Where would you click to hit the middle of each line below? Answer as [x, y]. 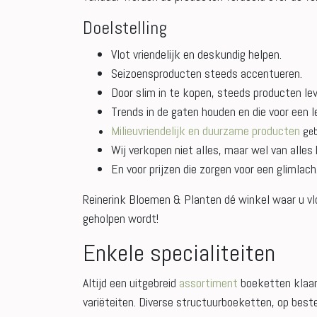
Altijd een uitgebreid [131, 283]
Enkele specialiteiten [179, 253]
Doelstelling [125, 28]
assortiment [208, 283]
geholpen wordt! [121, 218]
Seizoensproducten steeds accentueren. [207, 73]
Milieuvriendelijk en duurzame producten [206, 131]
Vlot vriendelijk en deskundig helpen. [196, 54]
